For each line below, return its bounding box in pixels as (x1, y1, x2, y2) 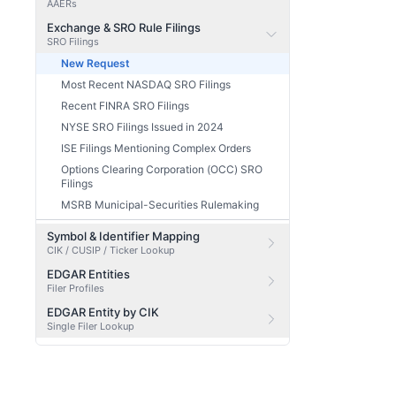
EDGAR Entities (47, 267, 130, 281)
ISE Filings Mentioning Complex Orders (61, 141, 251, 155)
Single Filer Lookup (47, 320, 134, 332)
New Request (61, 57, 130, 70)
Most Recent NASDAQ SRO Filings (61, 78, 231, 91)
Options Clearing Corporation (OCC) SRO (61, 163, 263, 176)
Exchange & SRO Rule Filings (47, 20, 201, 34)
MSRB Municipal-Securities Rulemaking (61, 198, 259, 211)
